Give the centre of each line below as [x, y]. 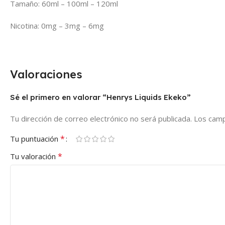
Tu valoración [34, 156]
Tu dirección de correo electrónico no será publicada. [101, 119]
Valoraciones [46, 75]
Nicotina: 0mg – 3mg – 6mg [57, 26]
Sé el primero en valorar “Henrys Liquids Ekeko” [100, 97]
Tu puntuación [35, 139]
